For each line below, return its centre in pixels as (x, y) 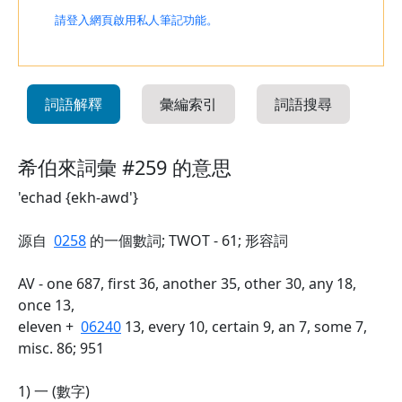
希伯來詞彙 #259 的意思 (125, 167)
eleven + (49, 327)
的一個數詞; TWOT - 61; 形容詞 (187, 240)
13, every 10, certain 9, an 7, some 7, (244, 327)
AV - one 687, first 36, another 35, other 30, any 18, (187, 284)
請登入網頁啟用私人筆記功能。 (136, 20)
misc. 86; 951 (61, 348)
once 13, (46, 305)
